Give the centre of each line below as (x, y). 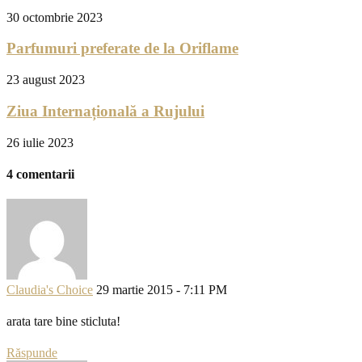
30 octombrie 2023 (55, 17)
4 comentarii (40, 174)
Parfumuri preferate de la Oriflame (122, 48)
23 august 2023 (46, 80)
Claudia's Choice (50, 290)
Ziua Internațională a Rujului (105, 111)
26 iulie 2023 (40, 142)
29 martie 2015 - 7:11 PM (162, 290)
